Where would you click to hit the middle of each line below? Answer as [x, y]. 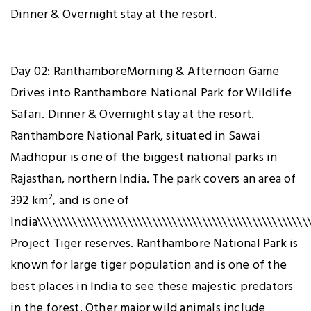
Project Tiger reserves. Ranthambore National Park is [154, 244]
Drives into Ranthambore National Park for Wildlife [151, 93]
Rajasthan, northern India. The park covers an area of [153, 179]
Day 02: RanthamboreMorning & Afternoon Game [145, 72]
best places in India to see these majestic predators [152, 287]
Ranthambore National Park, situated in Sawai [135, 136]
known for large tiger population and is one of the [149, 265]
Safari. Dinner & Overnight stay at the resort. [133, 115]
